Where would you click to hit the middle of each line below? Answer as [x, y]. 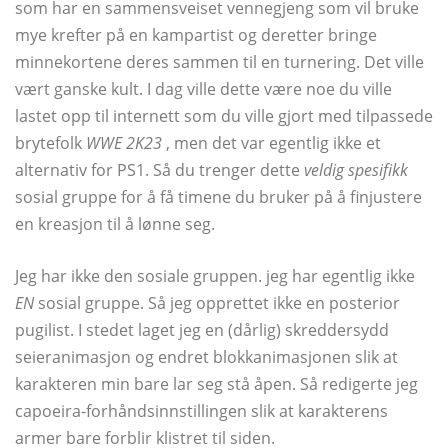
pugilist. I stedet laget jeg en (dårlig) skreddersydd [202, 329]
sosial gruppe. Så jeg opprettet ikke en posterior [217, 302]
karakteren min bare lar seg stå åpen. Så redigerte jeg [216, 383]
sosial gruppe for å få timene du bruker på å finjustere [218, 196]
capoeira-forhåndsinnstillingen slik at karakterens [201, 410]
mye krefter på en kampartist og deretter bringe [196, 34]
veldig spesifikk [356, 169]
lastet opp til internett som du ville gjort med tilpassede [224, 115]
